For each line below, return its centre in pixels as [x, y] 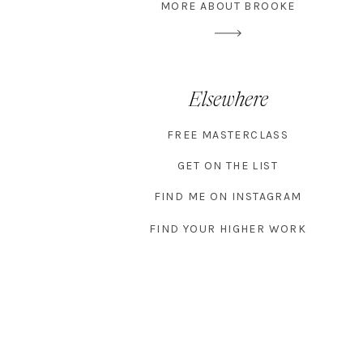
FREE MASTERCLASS [228, 135]
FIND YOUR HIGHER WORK [228, 229]
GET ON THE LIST [228, 166]
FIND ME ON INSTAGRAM [228, 196]
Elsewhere [228, 101]
